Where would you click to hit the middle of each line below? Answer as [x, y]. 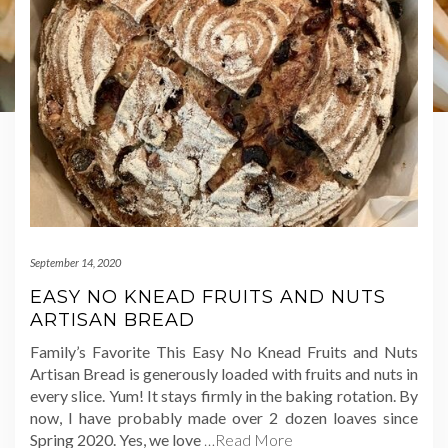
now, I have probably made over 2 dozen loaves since [224, 417]
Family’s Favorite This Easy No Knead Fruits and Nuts [224, 351]
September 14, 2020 [75, 262]
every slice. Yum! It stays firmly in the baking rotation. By [224, 395]
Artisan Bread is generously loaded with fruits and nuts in [224, 373]
